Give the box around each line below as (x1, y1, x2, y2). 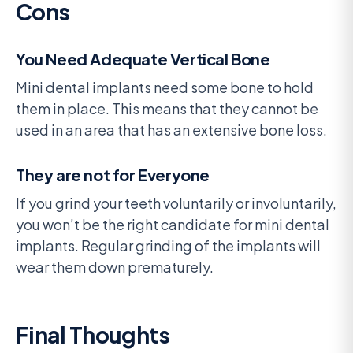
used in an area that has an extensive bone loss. (16, 120, 327, 139)
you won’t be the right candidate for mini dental (16, 214, 329, 233)
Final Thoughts (16, 320, 170, 348)
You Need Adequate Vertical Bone (16, 48, 270, 69)
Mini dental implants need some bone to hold (16, 77, 314, 96)
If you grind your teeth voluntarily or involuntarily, (16, 193, 336, 212)
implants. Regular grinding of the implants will (16, 236, 321, 255)
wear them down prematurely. (16, 257, 214, 276)
